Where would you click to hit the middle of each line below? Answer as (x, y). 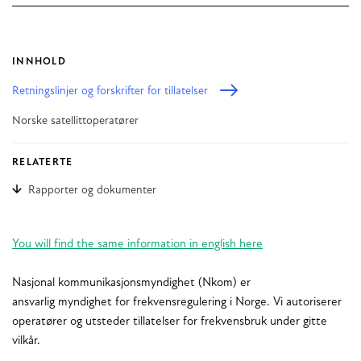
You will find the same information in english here (137, 244)
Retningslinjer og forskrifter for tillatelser (110, 91)
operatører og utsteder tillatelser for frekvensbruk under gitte (170, 322)
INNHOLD (39, 62)
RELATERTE (43, 162)
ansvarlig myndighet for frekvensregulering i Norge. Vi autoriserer (177, 302)
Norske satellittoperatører (75, 121)
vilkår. (26, 341)
